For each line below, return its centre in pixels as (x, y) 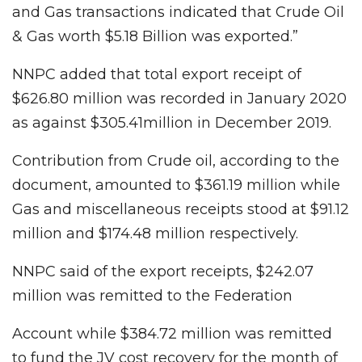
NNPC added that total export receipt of (157, 75)
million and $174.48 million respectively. (155, 234)
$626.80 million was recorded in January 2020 (179, 99)
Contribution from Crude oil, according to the (176, 161)
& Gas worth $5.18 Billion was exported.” (155, 37)
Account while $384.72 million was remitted (172, 334)
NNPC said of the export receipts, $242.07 (163, 272)
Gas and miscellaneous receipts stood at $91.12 (181, 210)
